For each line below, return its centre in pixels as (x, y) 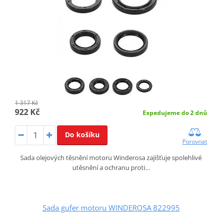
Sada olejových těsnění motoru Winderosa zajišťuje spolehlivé (111, 157)
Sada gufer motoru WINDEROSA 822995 (111, 207)
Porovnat (195, 141)
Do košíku (82, 134)
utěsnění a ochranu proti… (111, 167)
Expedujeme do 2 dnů (175, 112)
